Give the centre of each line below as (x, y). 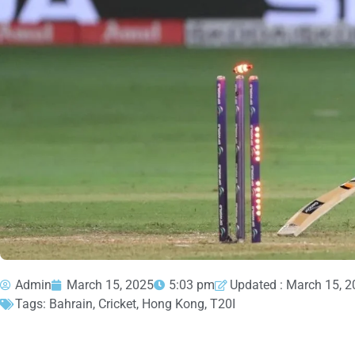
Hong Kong (173, 304)
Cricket (117, 304)
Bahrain (71, 304)
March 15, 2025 (110, 285)
